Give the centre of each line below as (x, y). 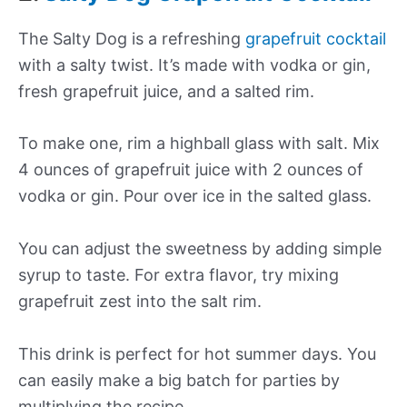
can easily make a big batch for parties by (179, 381)
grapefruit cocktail (316, 38)
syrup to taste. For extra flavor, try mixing (179, 275)
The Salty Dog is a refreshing (132, 38)
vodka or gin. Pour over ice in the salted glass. (195, 196)
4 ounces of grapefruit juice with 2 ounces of (191, 170)
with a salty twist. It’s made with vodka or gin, (194, 65)
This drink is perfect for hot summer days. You (197, 354)
